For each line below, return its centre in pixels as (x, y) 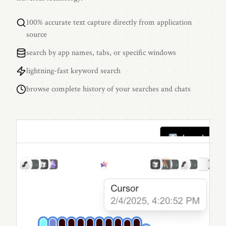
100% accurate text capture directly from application (109, 23)
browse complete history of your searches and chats (108, 89)
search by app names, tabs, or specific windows (101, 53)
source (37, 35)
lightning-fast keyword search (73, 71)
